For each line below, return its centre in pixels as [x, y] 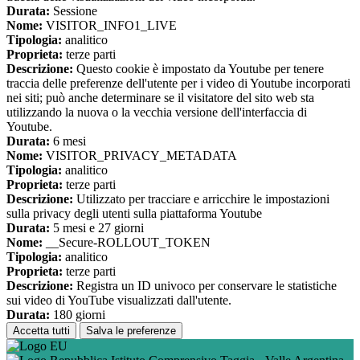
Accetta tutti [41, 331]
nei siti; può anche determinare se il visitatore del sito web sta [160, 98]
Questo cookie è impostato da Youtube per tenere [198, 69]
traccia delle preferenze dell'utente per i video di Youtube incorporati [178, 84]
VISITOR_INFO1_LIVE [110, 26]
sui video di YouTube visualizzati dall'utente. [119, 301]
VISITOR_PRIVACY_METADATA [140, 156]
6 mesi [68, 141]
